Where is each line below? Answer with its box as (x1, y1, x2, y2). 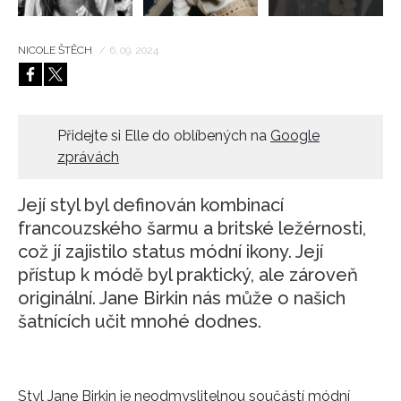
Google (270, 126, 320, 144)
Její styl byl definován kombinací (18, 193, 284, 216)
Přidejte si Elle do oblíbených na (57, 126, 270, 144)
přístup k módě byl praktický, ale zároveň (18, 263, 358, 286)
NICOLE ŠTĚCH (18, 43, 95, 56)
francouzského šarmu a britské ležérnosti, (18, 217, 366, 239)
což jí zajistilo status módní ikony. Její (18, 240, 323, 262)
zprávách (57, 148, 119, 166)
